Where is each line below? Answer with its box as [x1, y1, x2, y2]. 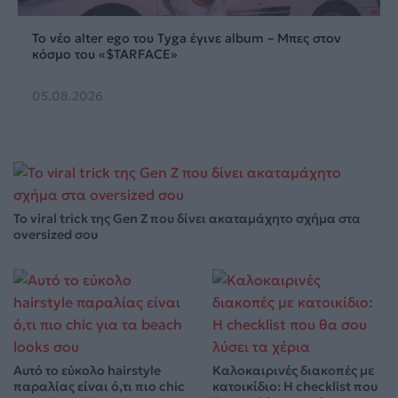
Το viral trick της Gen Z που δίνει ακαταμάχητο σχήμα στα [13, 210, 361, 227]
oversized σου [13, 226, 98, 243]
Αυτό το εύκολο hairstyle [13, 362, 161, 378]
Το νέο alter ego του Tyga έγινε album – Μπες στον [32, 29, 341, 46]
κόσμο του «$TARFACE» [32, 45, 178, 62]
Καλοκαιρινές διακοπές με [212, 362, 374, 378]
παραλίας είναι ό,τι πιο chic [13, 378, 185, 394]
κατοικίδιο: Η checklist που [212, 378, 378, 394]
